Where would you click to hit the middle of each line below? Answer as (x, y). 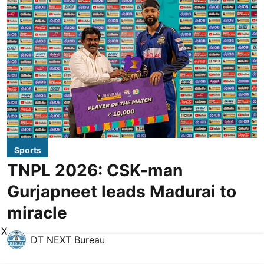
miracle (37, 212)
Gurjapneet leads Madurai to (122, 191)
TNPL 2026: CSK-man (95, 170)
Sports (28, 150)
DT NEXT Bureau (68, 240)
